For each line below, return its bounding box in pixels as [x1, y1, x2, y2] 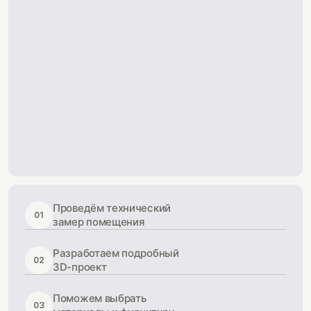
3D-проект [53, 260, 107, 274]
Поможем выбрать [53, 291, 146, 305]
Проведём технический [53, 201, 171, 215]
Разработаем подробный [53, 246, 179, 260]
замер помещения [53, 215, 145, 228]
